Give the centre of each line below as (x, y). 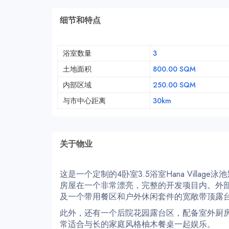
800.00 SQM (174, 69)
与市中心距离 (84, 101)
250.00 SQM (174, 85)
